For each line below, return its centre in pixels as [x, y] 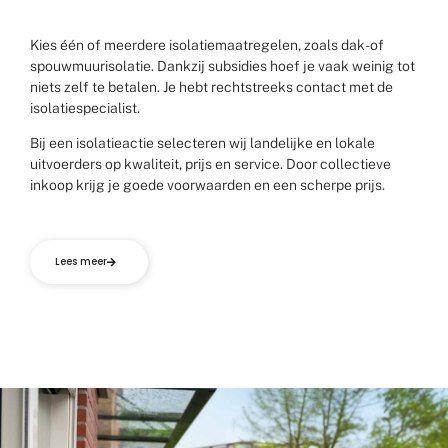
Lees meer [81, 261]
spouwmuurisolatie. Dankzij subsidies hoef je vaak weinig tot [222, 65]
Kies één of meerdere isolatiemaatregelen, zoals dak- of [207, 44]
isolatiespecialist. [86, 107]
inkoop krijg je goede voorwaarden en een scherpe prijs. [207, 184]
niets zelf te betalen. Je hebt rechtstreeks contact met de [211, 86]
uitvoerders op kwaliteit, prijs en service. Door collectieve [210, 163]
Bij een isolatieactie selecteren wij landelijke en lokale [202, 142]
